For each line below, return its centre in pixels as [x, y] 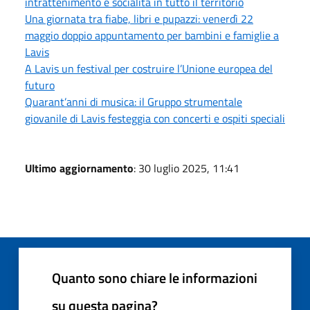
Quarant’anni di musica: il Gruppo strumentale [134, 101]
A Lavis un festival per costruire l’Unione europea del [149, 68]
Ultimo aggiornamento [79, 168]
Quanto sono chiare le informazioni [155, 277]
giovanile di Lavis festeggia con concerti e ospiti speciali [155, 118]
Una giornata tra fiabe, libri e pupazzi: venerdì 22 [139, 18]
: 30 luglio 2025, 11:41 [186, 168]
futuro [40, 85]
